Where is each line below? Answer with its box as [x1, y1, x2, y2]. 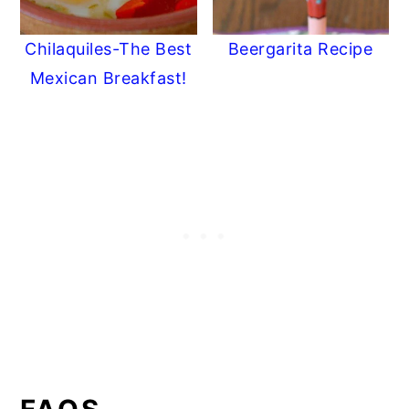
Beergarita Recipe [227, 38, 373, 58]
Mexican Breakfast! [29, 68, 187, 88]
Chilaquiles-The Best [25, 38, 193, 58]
